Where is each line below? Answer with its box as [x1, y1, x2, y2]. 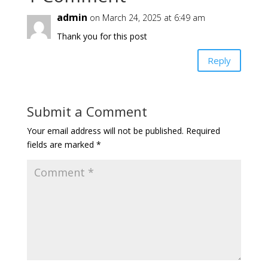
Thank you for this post [56, 31, 147, 42]
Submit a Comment [26, 102, 147, 120]
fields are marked [26, 139, 96, 150]
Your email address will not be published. [26, 125, 184, 136]
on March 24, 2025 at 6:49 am [89, 12, 205, 23]
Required [185, 125, 220, 136]
